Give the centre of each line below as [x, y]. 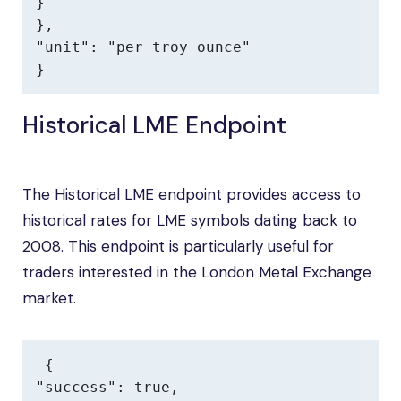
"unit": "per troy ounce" [143, 47]
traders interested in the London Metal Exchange [197, 272]
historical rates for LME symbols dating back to [190, 220]
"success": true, [107, 387]
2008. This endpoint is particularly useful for [178, 246]
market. [49, 298]
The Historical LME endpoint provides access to [192, 194]
